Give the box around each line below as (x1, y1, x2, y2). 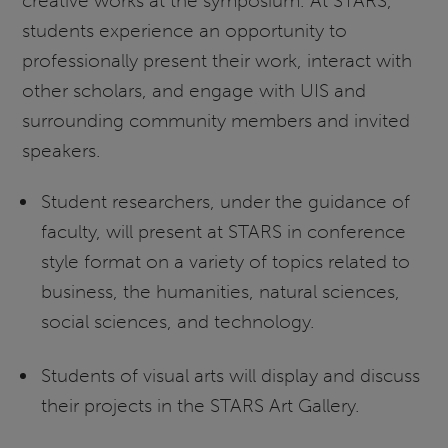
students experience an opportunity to (22, 19, 348, 43)
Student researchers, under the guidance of (40, 190, 410, 214)
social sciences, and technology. (40, 310, 315, 334)
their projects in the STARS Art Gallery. (40, 393, 360, 417)
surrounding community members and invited (22, 109, 411, 133)
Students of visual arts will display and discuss (40, 363, 420, 387)
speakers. (22, 139, 102, 163)
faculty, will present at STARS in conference (40, 220, 406, 244)
